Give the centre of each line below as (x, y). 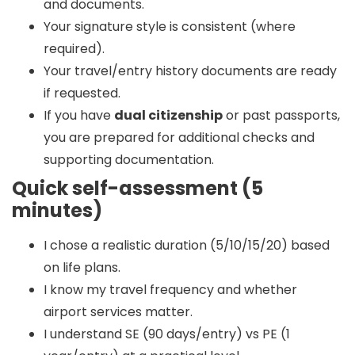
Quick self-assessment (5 (137, 189)
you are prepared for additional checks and (179, 138)
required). (74, 49)
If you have (79, 116)
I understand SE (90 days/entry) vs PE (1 (167, 334)
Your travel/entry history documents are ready (190, 71)
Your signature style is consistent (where (170, 27)
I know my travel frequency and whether (170, 290)
